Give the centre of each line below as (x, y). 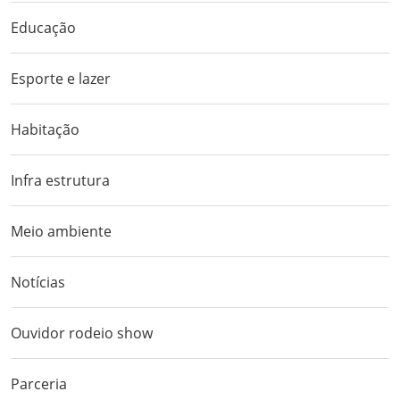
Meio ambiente (61, 231)
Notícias (38, 282)
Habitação (45, 129)
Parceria (39, 384)
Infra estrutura (60, 180)
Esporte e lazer (61, 79)
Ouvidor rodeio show (82, 333)
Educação (43, 28)
